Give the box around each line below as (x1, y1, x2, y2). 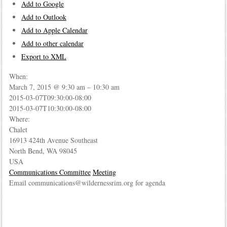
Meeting (92, 167, 116, 177)
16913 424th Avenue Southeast (9, 135, 98, 145)
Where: (9, 114, 30, 124)
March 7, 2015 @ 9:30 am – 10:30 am (9, 82, 120, 92)
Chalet (9, 125, 27, 135)
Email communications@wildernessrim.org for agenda (9, 178, 165, 188)
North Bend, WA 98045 (9, 146, 77, 156)
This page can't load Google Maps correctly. (31, 101, 179, 109)
